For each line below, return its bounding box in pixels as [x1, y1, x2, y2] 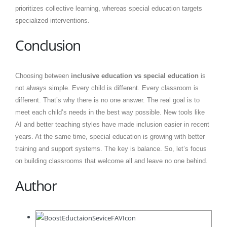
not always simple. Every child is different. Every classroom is [15, 84, 199, 92]
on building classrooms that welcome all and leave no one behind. [15, 157, 208, 165]
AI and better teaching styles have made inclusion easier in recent [15, 121, 209, 129]
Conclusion [15, 35, 81, 55]
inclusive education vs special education [71, 72, 199, 80]
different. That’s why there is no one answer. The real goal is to [15, 96, 200, 104]
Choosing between [15, 72, 71, 80]
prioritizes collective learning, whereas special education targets [15, 5, 202, 13]
